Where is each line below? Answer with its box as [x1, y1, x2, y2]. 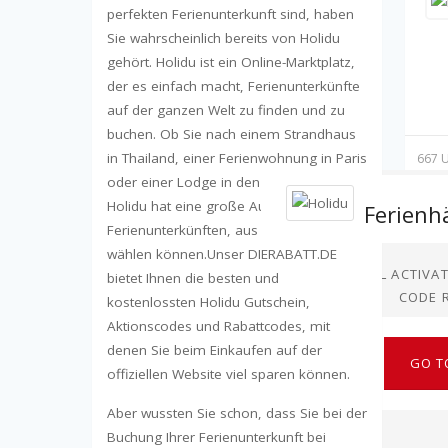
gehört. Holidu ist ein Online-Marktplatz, [107, 53, 355, 72]
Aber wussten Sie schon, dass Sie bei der [107, 404, 367, 423]
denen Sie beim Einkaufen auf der [107, 341, 322, 360]
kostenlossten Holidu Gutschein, [107, 293, 310, 312]
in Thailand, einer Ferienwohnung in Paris [107, 149, 367, 168]
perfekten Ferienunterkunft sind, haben [107, 5, 354, 24]
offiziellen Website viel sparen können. [107, 365, 350, 384]
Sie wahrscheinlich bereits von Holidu [107, 29, 340, 48]
